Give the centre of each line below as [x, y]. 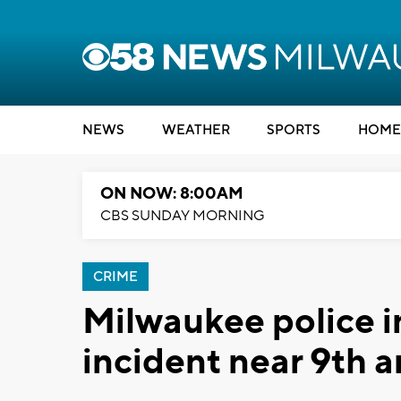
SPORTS [294, 130]
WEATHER [196, 130]
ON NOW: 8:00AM [172, 194]
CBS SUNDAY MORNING [183, 216]
